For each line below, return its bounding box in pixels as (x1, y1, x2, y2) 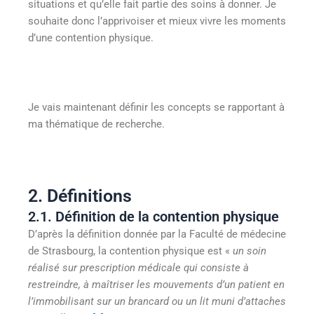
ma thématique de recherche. (28, 117, 165, 130)
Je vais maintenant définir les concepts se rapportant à (28, 100, 285, 114)
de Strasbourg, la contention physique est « (28, 244, 233, 257)
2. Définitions (28, 185, 132, 206)
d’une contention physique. (28, 31, 153, 44)
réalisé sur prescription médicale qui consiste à (28, 261, 249, 274)
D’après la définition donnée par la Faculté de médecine (28, 227, 286, 240)
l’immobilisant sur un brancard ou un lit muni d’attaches (28, 294, 286, 308)
